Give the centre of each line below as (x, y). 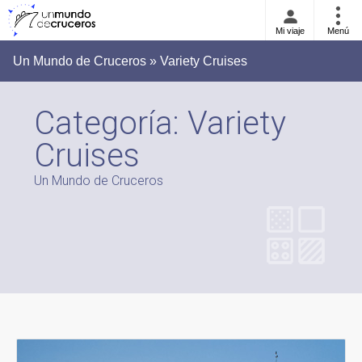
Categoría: (111, 123)
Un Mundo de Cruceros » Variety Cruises (130, 61)
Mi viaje (290, 31)
